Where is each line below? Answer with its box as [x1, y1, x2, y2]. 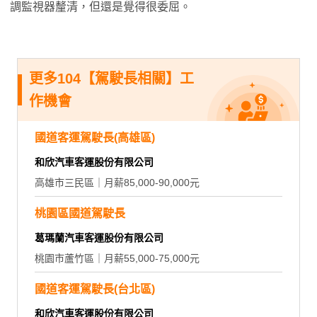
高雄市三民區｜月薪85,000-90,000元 [35, 176, 200, 188]
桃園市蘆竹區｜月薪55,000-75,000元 [35, 252, 200, 264]
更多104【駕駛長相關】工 [29, 70, 194, 86]
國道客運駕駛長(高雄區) [35, 131, 155, 144]
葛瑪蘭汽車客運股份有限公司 [35, 231, 163, 243]
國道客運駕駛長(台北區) [35, 282, 155, 295]
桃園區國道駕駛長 [35, 207, 125, 219]
